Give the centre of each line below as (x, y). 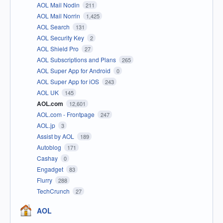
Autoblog (50, 147)
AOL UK (49, 93)
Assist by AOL (56, 136)
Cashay (48, 158)
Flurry (45, 180)
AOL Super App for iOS (69, 82)
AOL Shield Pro (58, 49)
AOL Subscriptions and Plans (77, 60)
